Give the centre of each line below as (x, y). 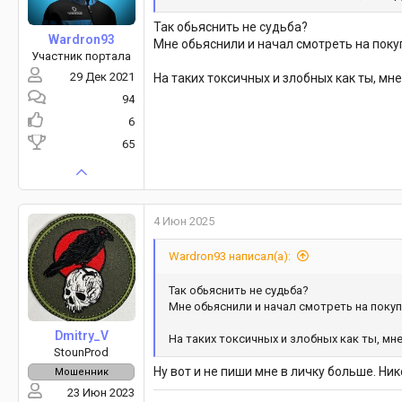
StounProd (81, 353)
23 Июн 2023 (101, 393)
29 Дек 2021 (102, 77)
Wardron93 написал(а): (230, 257)
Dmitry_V (81, 336)
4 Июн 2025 (184, 222)
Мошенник (81, 372)
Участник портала (81, 57)
